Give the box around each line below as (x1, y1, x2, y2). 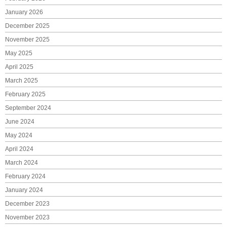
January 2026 (5, 9, 43, 16)
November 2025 (5, 36, 50, 44)
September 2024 (5, 104, 51, 112)
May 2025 (5, 50, 32, 57)
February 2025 (5, 91, 46, 98)
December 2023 (5, 200, 50, 208)
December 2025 (5, 22, 50, 30)
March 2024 (5, 159, 38, 167)
